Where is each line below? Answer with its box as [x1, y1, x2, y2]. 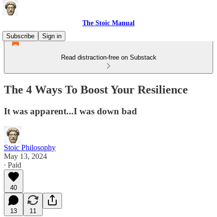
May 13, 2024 [4, 152, 47, 160]
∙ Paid [4, 160, 21, 169]
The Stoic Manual [82, 19, 135, 27]
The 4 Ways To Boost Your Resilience [4, 83, 188, 96]
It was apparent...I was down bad [4, 106, 137, 116]
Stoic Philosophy [4, 143, 56, 152]
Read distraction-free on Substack [61, 54, 156, 61]
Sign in [42, 32, 62, 40]
